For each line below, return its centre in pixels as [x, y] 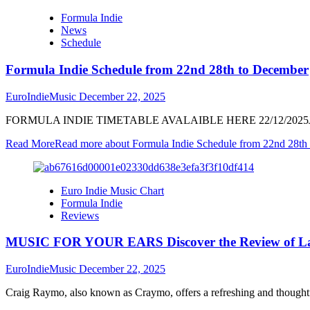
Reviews [80, 215]
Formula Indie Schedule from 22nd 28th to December [157, 70]
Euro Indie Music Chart [112, 190]
